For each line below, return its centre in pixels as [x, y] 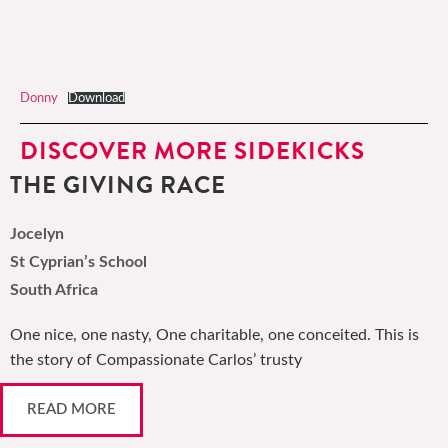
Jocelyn [37, 234]
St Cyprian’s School [78, 262]
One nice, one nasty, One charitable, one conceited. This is [214, 335]
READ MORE [71, 409]
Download [96, 98]
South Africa [54, 290]
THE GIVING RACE [118, 185]
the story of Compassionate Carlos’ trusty [156, 360]
